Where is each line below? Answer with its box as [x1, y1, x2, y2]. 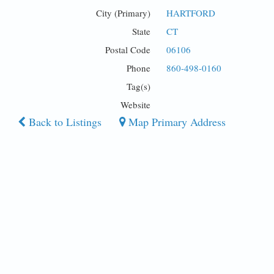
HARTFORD [166, 7, 216, 20]
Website [120, 98, 151, 111]
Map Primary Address [125, 114, 226, 130]
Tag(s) [127, 80, 151, 93]
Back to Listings [25, 114, 102, 130]
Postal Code [105, 43, 151, 56]
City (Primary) [96, 7, 151, 20]
